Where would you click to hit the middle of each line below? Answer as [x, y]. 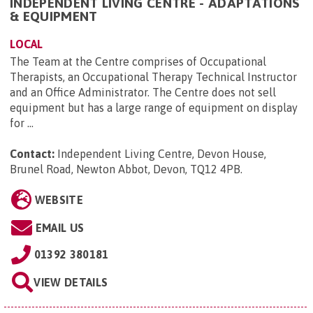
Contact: [32, 154]
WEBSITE [59, 200]
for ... [22, 123]
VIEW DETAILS [71, 283]
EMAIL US [60, 228]
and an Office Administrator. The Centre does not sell [143, 93]
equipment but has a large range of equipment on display [154, 108]
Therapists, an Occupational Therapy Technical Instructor [153, 77]
